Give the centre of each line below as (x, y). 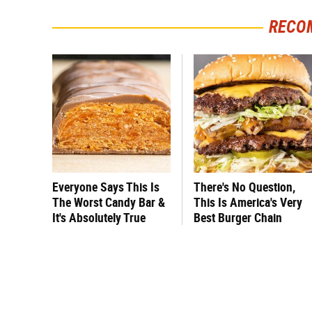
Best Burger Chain (238, 218)
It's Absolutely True (99, 218)
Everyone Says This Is (106, 187)
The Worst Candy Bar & (109, 202)
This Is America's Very (248, 202)
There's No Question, (244, 187)
